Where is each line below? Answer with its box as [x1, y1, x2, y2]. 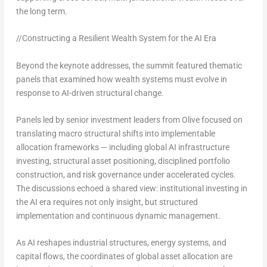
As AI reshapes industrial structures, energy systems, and [15, 238, 226, 248]
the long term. [15, 6, 67, 16]
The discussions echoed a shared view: [15, 183, 160, 193]
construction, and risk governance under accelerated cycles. [15, 169, 236, 179]
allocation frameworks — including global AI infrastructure [15, 142, 229, 152]
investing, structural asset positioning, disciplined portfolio [15, 156, 230, 166]
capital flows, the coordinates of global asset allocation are [15, 252, 232, 262]
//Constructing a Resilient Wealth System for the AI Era [15, 33, 216, 44]
